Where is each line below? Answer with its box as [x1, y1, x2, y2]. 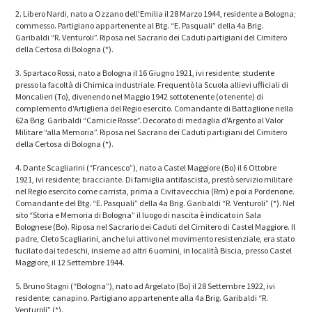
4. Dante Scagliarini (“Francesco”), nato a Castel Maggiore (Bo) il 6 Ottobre [15, 162, 277, 173]
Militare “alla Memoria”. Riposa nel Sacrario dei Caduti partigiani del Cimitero [15, 126, 288, 137]
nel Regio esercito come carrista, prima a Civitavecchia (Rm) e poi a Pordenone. [15, 185, 295, 196]
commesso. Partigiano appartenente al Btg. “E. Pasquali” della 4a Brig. [15, 19, 264, 31]
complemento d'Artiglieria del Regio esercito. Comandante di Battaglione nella [15, 102, 294, 114]
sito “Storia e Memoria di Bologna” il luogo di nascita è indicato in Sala [15, 209, 262, 220]
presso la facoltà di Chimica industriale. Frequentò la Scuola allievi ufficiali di [15, 79, 289, 90]
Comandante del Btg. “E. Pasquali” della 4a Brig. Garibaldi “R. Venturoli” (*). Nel [15, 197, 295, 208]
